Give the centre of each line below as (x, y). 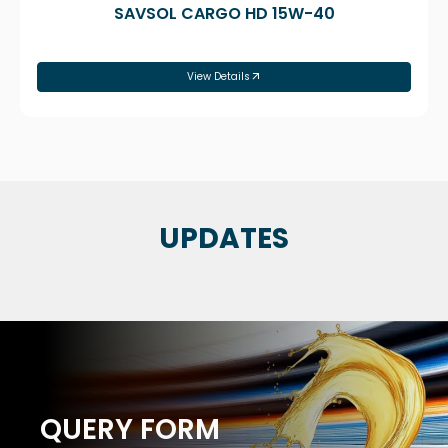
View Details (218, 76)
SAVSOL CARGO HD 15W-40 (224, 13)
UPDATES (224, 238)
